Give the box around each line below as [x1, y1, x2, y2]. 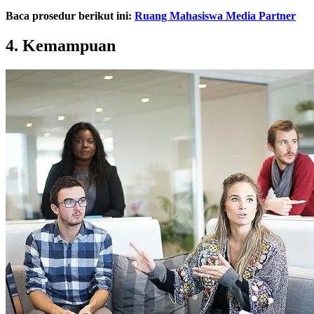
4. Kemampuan [6, 36, 116, 55]
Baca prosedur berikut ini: [6, 9, 135, 22]
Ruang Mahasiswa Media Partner [135, 9, 296, 22]
